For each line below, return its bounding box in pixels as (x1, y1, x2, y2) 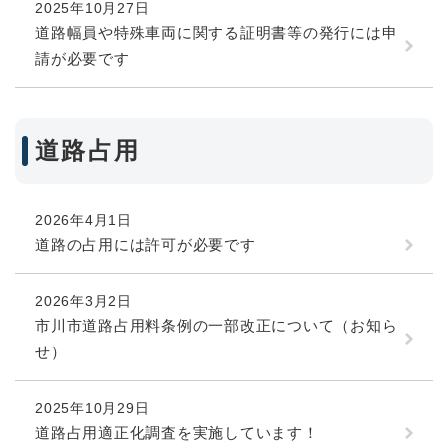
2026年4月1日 (35, 211, 132, 228)
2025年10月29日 (35, 399, 150, 416)
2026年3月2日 (35, 292, 132, 309)
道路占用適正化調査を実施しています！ (35, 423, 319, 441)
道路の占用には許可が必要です (35, 235, 256, 253)
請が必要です (35, 50, 130, 68)
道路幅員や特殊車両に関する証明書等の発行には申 (35, 24, 398, 42)
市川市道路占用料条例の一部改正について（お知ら (35, 316, 398, 334)
